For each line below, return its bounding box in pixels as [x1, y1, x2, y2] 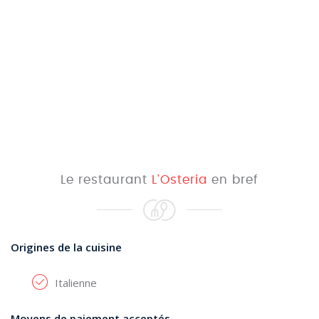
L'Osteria [152, 174, 207, 186]
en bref [207, 174, 258, 186]
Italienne [55, 276, 97, 290]
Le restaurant [61, 174, 152, 186]
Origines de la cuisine [11, 240, 122, 254]
